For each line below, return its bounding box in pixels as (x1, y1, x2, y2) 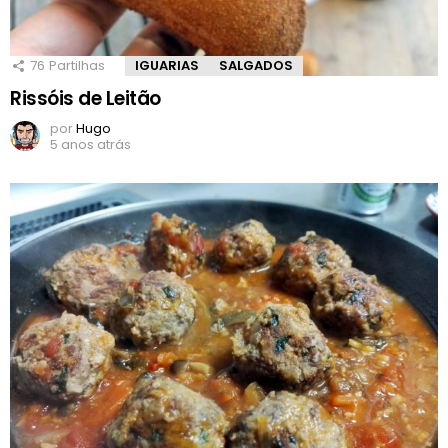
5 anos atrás (50, 135, 131, 155)
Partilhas (49, 56, 105, 76)
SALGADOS (219, 56, 293, 76)
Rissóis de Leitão (10, 85, 161, 113)
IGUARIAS (135, 56, 199, 76)
